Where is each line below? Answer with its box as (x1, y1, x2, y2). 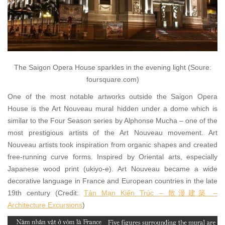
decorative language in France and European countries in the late (8, 177, 217, 185)
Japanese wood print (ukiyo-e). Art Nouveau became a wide (8, 165, 217, 173)
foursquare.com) (86, 75, 139, 84)
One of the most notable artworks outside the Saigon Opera (8, 92, 217, 101)
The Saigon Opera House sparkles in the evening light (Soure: (14, 63, 211, 72)
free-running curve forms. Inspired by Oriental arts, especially (8, 153, 217, 161)
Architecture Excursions (8, 201, 82, 209)
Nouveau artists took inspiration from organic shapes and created (8, 141, 217, 149)
